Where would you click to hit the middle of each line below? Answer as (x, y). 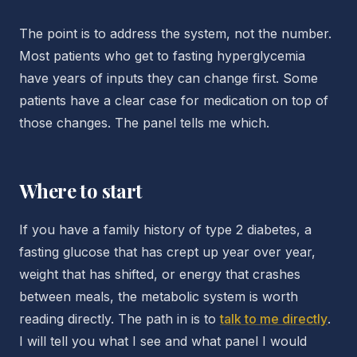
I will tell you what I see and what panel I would (163, 341)
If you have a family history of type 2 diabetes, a (165, 229)
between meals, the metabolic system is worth (159, 296)
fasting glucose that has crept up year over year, (167, 252)
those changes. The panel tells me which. (144, 123)
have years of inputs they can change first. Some (169, 78)
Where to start (81, 190)
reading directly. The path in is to (120, 319)
